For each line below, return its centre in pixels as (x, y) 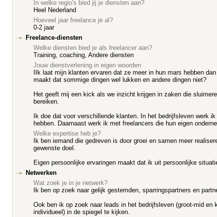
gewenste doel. (54, 148)
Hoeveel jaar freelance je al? (73, 20)
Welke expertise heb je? (67, 133)
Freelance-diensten (54, 38)
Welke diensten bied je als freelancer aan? (93, 48)
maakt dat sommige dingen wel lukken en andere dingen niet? (120, 80)
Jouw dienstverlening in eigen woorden (87, 65)
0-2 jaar (44, 27)
